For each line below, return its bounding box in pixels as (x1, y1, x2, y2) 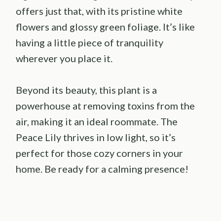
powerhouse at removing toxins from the (16, 99, 195, 111)
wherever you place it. (16, 52, 112, 64)
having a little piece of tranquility (16, 36, 163, 48)
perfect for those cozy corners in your (16, 147, 183, 159)
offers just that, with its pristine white (16, 4, 183, 17)
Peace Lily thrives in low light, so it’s (16, 131, 176, 143)
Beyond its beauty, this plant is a (16, 83, 157, 96)
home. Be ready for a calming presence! (16, 162, 188, 175)
